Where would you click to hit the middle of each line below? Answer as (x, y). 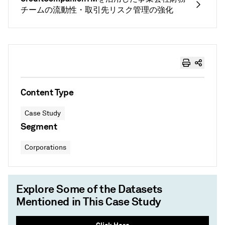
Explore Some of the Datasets (89, 189)
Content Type (47, 92)
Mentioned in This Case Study (89, 201)
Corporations (45, 147)
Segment (39, 126)
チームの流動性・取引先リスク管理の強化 (97, 10)
